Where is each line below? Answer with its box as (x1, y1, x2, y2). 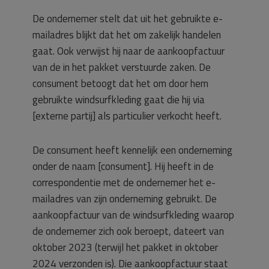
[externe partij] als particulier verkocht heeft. (32, 107, 222, 124)
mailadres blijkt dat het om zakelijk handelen (32, 26, 221, 43)
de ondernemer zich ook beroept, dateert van (32, 223, 224, 239)
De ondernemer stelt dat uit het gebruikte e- (32, 10, 223, 26)
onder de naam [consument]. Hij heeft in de (32, 158, 214, 174)
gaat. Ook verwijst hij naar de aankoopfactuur (32, 43, 225, 59)
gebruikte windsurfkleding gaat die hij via (32, 91, 205, 107)
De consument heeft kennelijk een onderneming (32, 142, 232, 158)
